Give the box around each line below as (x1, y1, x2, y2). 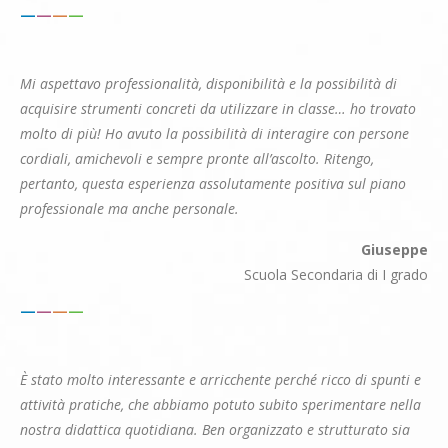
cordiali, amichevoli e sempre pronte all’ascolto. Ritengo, (20, 149, 374, 169)
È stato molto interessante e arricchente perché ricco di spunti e (20, 370, 421, 390)
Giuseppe (361, 240, 428, 260)
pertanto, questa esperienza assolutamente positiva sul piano (20, 174, 406, 194)
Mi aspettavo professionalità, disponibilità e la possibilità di (20, 74, 397, 94)
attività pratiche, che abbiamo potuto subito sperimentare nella (20, 395, 421, 415)
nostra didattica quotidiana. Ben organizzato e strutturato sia (20, 420, 410, 440)
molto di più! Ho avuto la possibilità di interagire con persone (20, 124, 409, 144)
